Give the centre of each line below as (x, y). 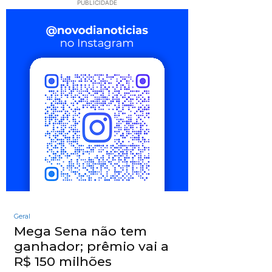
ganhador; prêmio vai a (91, 246)
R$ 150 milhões (63, 262)
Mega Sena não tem (80, 231)
